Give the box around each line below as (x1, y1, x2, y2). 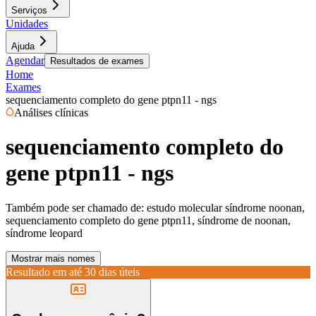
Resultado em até (6, 265, 82, 278)
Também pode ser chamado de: (6, 201, 144, 214)
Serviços (11, 5, 47, 16)
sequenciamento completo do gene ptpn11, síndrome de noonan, (6, 214, 291, 226)
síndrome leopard (6, 226, 83, 239)
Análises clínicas (14, 107, 88, 119)
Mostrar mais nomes (11, 253, 95, 264)
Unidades (6, 18, 48, 30)
